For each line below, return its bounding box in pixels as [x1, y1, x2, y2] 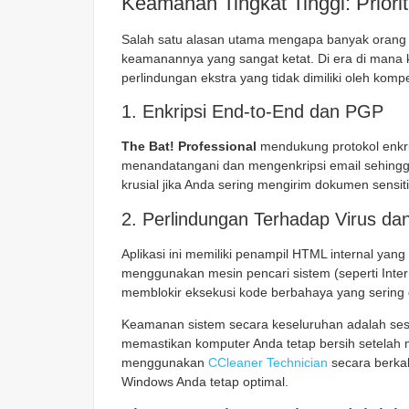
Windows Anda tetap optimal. [121, 374, 288, 390]
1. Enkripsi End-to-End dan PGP [121, 101, 383, 122]
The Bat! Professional [121, 139, 257, 154]
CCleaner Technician [208, 355, 328, 371]
